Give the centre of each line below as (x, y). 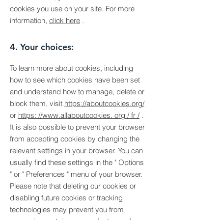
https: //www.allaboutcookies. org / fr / (79, 115)
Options (130, 162)
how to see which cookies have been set (75, 80)
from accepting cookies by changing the (75, 139)
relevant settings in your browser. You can (76, 151)
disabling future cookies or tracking (66, 198)
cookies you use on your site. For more (72, 9)
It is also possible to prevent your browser (77, 127)
